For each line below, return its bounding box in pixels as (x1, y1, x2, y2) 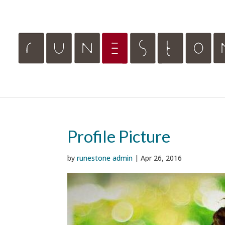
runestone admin (77, 153, 133, 163)
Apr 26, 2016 (141, 153, 182, 163)
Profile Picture (67, 126, 171, 146)
